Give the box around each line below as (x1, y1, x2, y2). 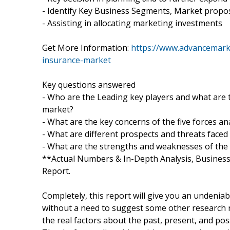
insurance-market (42, 54, 111, 66)
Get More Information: (42, 42, 131, 53)
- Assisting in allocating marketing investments (42, 17, 222, 29)
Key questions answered (42, 79, 136, 90)
